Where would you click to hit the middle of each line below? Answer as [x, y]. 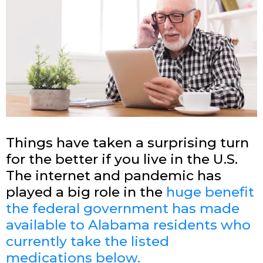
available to [47, 225]
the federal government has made [123, 208]
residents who [200, 225]
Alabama [119, 225]
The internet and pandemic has [114, 175]
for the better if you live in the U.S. [122, 159]
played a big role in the [86, 192]
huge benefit [210, 192]
